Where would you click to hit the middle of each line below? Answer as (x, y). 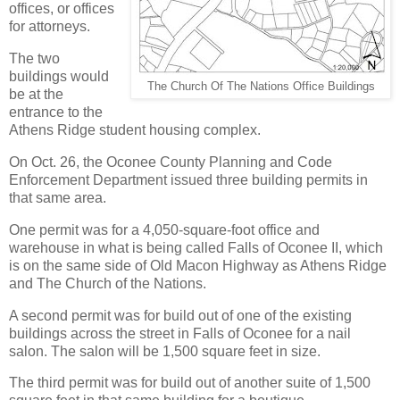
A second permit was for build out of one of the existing (180, 315)
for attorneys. (50, 27)
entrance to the (56, 112)
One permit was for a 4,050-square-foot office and (164, 229)
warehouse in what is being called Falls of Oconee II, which (196, 247)
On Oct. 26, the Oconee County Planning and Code (171, 162)
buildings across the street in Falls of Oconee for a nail (180, 333)
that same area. (58, 197)
